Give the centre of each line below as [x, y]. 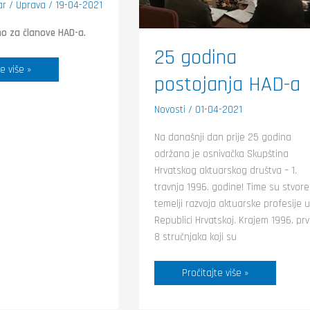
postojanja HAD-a [227, 84]
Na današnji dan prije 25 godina [223, 137]
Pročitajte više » [215, 273]
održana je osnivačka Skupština [221, 154]
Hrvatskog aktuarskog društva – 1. [226, 170]
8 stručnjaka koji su [195, 237]
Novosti [170, 109]
